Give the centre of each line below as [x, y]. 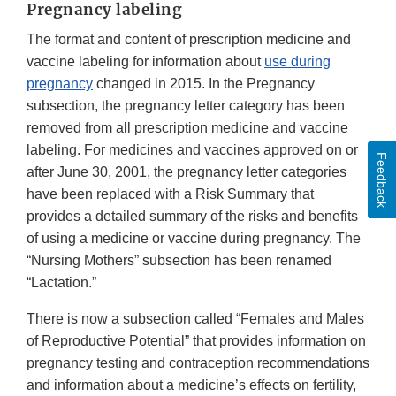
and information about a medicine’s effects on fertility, [191, 385]
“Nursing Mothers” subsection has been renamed [179, 260]
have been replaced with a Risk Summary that [170, 194]
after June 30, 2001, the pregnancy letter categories [187, 171]
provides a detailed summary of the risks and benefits [192, 216]
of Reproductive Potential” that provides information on [196, 340]
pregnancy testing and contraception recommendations [198, 362]
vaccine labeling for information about [145, 61]
